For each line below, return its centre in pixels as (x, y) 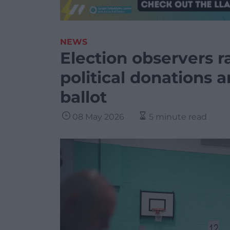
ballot (83, 97)
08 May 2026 (98, 117)
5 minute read (178, 117)
